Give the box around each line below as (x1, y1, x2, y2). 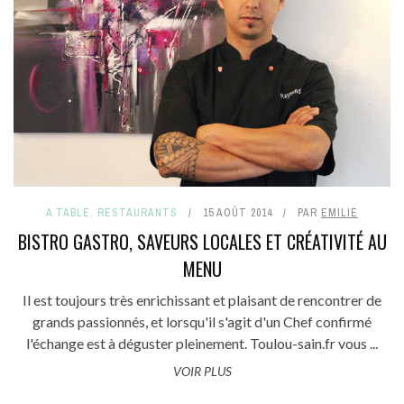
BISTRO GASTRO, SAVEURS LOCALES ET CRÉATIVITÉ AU (17, 228, 387, 256)
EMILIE (321, 206, 358, 221)
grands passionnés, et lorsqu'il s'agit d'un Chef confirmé (32, 313, 372, 331)
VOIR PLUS (172, 363, 232, 380)
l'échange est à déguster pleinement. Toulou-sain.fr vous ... (26, 335, 378, 353)
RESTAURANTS (97, 206, 178, 221)
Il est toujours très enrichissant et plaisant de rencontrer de (23, 291, 381, 309)
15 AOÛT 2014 (203, 206, 272, 221)
